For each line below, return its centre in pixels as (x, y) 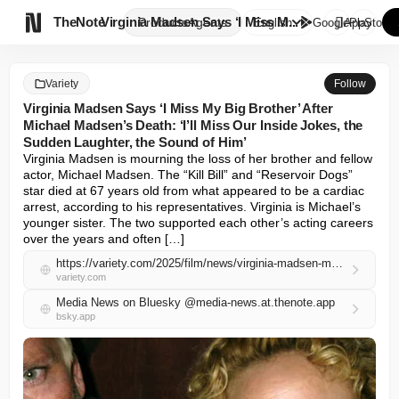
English (273, 22)
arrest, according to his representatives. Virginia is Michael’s (192, 207)
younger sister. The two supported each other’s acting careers (198, 223)
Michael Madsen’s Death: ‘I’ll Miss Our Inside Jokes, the (193, 125)
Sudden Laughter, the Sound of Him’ (135, 142)
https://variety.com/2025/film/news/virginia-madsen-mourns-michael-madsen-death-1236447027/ (337, 263)
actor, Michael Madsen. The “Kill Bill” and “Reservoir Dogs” (188, 175)
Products (163, 22)
